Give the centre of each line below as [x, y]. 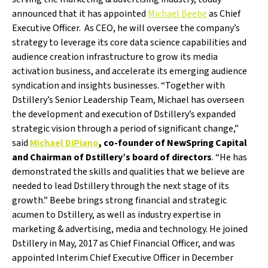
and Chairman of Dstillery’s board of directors [112, 157]
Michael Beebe [177, 14]
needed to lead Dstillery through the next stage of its [121, 186]
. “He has [229, 157]
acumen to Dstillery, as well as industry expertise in [116, 215]
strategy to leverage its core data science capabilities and [129, 42]
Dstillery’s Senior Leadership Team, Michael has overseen [128, 100]
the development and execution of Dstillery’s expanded [124, 114]
